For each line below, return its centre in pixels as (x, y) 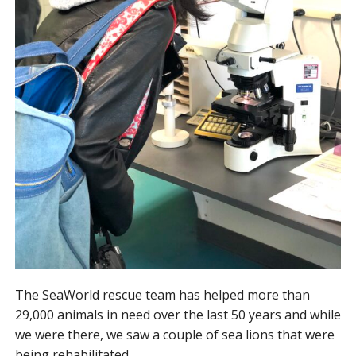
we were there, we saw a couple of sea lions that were (174, 334)
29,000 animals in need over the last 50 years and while (178, 314)
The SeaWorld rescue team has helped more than (162, 294)
